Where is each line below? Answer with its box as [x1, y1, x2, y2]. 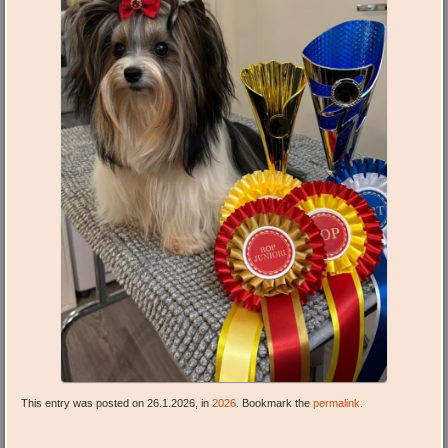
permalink [313, 397, 361, 410]
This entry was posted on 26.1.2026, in [21, 397, 213, 410]
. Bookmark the [236, 397, 314, 410]
